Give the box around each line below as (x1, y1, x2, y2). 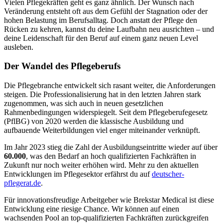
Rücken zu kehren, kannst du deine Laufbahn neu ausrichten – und (4, 24, 214, 33)
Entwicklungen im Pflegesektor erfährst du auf (4, 170, 152, 179)
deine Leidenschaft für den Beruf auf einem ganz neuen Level (4, 33, 198, 42)
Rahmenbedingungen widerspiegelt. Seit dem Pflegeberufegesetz (4, 108, 208, 117)
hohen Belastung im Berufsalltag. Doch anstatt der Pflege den (4, 15, 197, 24)
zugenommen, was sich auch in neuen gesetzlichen (4, 99, 163, 108)
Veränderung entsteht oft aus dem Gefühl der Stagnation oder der (4, 6, 208, 15)
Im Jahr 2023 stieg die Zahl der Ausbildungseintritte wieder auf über (4, 143, 218, 152)
